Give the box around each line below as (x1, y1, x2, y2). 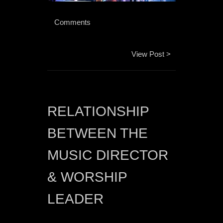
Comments (54, 18, 93, 27)
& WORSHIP (47, 169, 127, 185)
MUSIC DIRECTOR (47, 147, 168, 163)
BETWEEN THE (47, 125, 148, 141)
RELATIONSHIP (47, 104, 149, 119)
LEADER (47, 191, 104, 207)
